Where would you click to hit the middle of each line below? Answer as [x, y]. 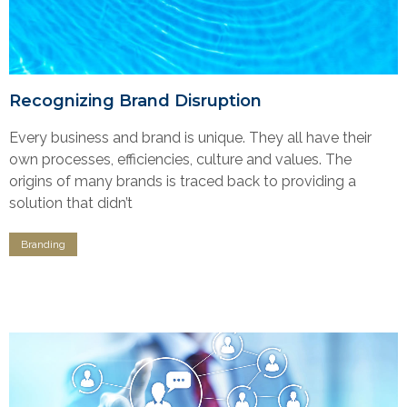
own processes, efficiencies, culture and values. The [180, 159]
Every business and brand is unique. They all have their [190, 137]
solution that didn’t [71, 203]
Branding [43, 244]
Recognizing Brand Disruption [135, 100]
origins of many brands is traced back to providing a [183, 181]
